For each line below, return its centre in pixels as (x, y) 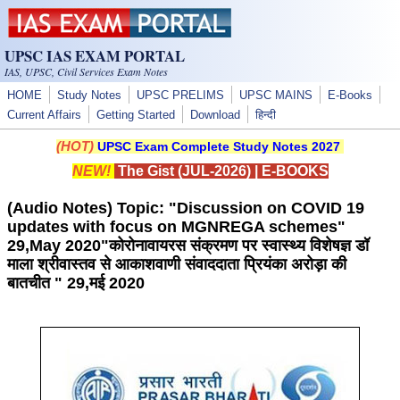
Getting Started (136, 115)
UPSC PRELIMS (180, 96)
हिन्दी (266, 115)
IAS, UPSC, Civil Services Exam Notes (86, 71)
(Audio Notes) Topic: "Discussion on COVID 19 (186, 208)
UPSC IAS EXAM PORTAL (95, 56)
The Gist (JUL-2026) (182, 171)
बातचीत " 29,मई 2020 (76, 283)
